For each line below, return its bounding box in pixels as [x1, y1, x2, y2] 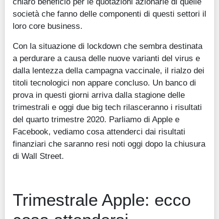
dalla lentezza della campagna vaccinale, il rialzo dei [13, 66, 204, 76]
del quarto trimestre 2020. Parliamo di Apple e [13, 114, 179, 125]
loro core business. [13, 21, 83, 31]
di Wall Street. [13, 151, 66, 161]
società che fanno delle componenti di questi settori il [13, 9, 206, 19]
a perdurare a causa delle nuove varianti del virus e [13, 53, 200, 64]
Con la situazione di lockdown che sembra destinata [13, 41, 202, 51]
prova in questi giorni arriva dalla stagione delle [13, 90, 185, 100]
